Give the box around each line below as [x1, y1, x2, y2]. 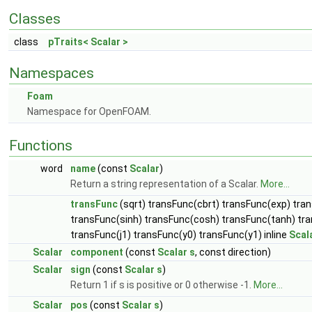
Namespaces [9, 65, 94, 81]
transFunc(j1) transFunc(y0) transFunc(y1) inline [70, 229, 289, 240]
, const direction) [195, 247, 271, 258]
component [70, 247, 123, 258]
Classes [9, 10, 61, 27]
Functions [9, 137, 72, 154]
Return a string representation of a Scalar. [70, 178, 260, 189]
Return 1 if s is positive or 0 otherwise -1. [70, 279, 253, 290]
